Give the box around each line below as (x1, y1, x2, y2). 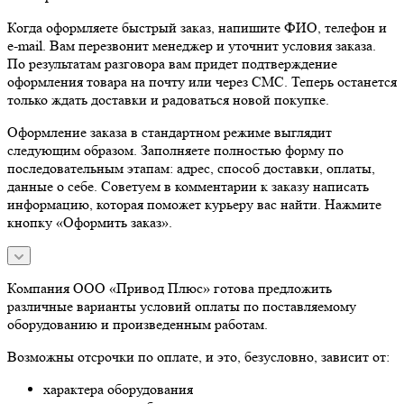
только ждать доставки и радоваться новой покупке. (7, 90, 329, 108)
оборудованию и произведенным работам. (7, 315, 268, 333)
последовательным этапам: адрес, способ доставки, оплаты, (7, 159, 375, 177)
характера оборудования (43, 380, 193, 398)
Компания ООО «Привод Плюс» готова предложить (7, 279, 332, 297)
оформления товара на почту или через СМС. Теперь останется (7, 72, 397, 90)
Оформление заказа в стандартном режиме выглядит (7, 123, 332, 141)
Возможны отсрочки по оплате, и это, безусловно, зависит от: (7, 347, 390, 365)
